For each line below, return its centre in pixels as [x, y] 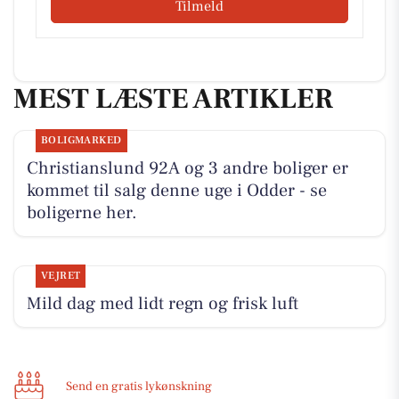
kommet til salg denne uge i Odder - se [176, 190]
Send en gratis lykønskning [139, 386]
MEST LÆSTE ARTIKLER [173, 99]
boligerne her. [81, 212]
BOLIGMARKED [81, 140]
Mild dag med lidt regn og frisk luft [162, 303]
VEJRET [61, 275]
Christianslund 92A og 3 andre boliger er [187, 168]
